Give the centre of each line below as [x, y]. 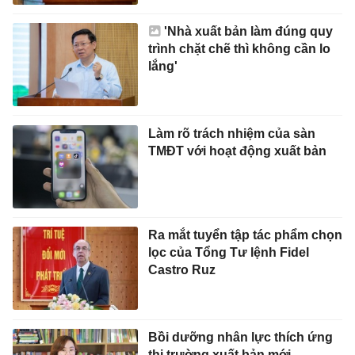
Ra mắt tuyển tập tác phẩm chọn [245, 235]
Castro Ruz [181, 270]
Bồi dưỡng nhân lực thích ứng [240, 337]
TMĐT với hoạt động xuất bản [237, 151]
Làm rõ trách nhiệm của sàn [231, 133]
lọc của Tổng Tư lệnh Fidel [228, 253]
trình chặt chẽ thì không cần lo [239, 48]
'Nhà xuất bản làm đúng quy [248, 31]
